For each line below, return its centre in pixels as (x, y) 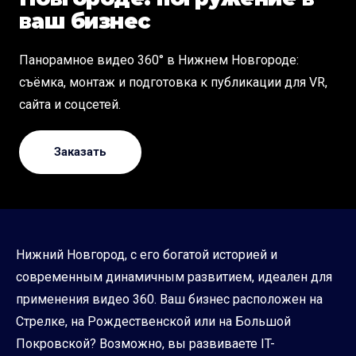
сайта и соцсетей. (70, 105)
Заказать (80, 152)
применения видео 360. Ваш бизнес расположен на (169, 300)
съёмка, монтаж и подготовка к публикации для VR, (173, 83)
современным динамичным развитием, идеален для (174, 277)
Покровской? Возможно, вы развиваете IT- (145, 344)
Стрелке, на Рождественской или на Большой (153, 322)
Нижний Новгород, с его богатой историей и (147, 255)
